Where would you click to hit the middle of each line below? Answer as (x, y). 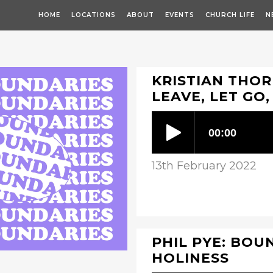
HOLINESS (190, 258)
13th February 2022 (204, 166)
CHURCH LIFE (230, 15)
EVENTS (180, 15)
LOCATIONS (94, 15)
